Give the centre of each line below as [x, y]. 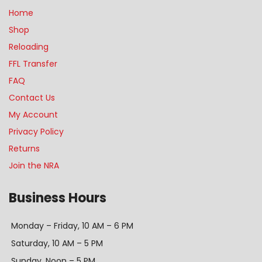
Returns [24, 149]
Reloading [29, 47]
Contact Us [32, 98]
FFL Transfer [33, 64]
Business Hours [58, 198]
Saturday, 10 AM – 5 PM [57, 243]
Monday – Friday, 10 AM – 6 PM [72, 226]
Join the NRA [34, 166]
